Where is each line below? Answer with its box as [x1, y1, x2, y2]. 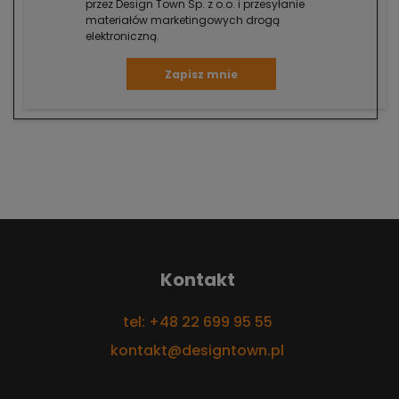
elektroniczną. [85, 28, 159, 45]
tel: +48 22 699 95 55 [122, 312, 273, 333]
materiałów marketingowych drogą [85, 12, 280, 28]
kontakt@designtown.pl [110, 340, 285, 362]
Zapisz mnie [164, 66, 238, 82]
